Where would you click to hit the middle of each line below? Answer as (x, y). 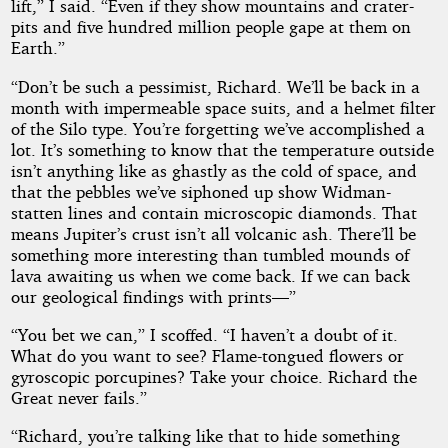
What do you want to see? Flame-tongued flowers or (207, 355)
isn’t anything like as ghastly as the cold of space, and (213, 170)
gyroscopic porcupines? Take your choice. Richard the (213, 376)
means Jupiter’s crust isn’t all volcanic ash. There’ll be (213, 233)
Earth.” (37, 48)
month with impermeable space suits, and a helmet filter (223, 107)
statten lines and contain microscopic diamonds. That (213, 212)
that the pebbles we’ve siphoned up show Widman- (200, 191)
